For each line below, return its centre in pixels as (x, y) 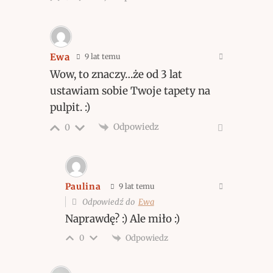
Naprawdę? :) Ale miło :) (122, 218)
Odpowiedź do (109, 202)
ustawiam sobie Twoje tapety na (130, 90)
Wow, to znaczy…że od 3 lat (116, 74)
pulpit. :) (70, 107)
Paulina (83, 187)
